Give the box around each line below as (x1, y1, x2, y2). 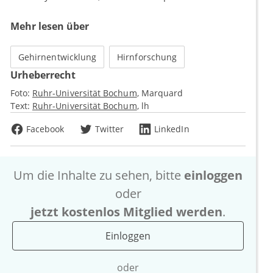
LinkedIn (154, 123, 190, 135)
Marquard (141, 87, 183, 99)
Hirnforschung (117, 51, 177, 63)
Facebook (26, 123, 65, 135)
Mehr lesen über (10, 19, 89, 34)
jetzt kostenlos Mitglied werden (30, 204, 222, 221)
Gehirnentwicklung (18, 51, 97, 63)
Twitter (94, 123, 124, 135)
